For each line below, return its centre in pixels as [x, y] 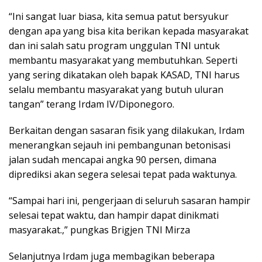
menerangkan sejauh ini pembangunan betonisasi [120, 145]
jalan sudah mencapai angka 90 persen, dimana [113, 159]
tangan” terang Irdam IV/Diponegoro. [92, 104]
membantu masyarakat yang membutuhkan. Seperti [123, 60]
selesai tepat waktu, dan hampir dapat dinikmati [114, 215]
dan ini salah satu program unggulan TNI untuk [114, 45]
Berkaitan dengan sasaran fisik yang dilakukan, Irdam [127, 130]
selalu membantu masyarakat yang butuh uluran [116, 89]
